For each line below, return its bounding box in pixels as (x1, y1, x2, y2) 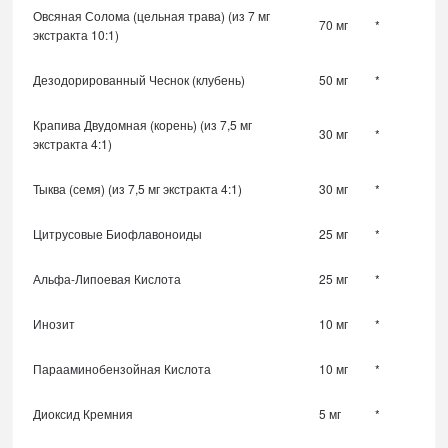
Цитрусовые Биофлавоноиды (33, 225, 203, 243)
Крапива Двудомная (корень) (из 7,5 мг (33, 116, 253, 134)
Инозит (33, 315, 76, 333)
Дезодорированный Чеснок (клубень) (33, 71, 246, 89)
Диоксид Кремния (33, 405, 134, 423)
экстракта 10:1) (33, 26, 120, 44)
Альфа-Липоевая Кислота (33, 270, 182, 288)
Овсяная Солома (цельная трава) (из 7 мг (33, 7, 271, 25)
